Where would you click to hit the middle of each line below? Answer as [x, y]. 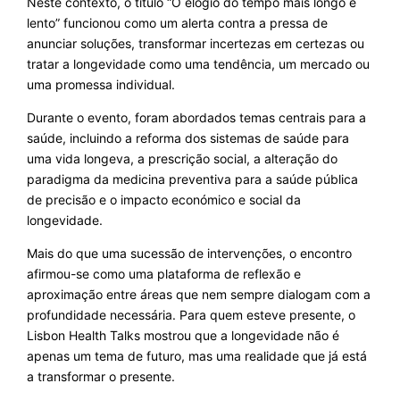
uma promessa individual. [100, 85]
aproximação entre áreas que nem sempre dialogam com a [198, 295]
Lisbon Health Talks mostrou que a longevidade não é [183, 336]
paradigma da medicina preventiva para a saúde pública [192, 179]
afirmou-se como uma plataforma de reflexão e [163, 274]
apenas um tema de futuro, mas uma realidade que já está [196, 356]
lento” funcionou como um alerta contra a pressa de [177, 23]
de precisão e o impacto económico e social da [163, 200]
